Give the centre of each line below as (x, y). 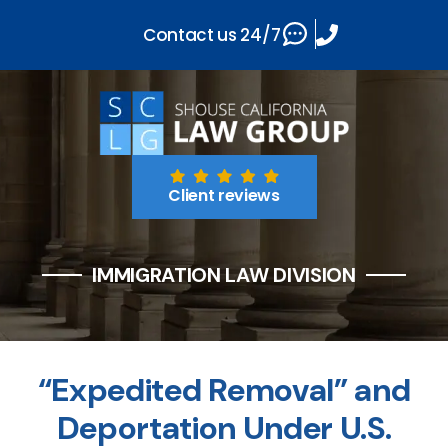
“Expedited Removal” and (224, 390)
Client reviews (224, 195)
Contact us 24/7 (212, 34)
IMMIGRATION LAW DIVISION (224, 275)
